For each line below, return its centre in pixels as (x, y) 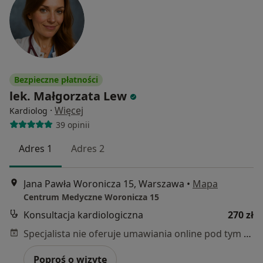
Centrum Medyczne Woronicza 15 (91, 197)
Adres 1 (36, 149)
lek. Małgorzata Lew (68, 96)
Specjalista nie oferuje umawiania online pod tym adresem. (247, 233)
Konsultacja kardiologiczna (83, 215)
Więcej (69, 111)
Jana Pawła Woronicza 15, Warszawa (104, 183)
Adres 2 (88, 149)
